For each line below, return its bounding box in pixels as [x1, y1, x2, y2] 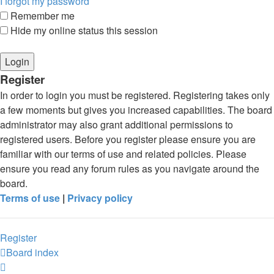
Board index [6, 245, 59, 259]
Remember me [8, 9, 75, 23]
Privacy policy [67, 191, 133, 205]
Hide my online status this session [8, 23, 158, 37]
